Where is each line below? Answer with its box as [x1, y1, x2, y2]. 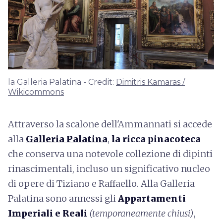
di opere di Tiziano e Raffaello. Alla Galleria [8, 177, 195, 189]
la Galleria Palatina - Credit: [8, 77, 116, 87]
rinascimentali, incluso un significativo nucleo [8, 163, 210, 174]
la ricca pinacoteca [111, 133, 201, 145]
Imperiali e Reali [8, 207, 89, 219]
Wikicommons [8, 87, 64, 97]
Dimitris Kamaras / [116, 77, 185, 87]
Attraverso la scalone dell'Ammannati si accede [8, 118, 212, 130]
